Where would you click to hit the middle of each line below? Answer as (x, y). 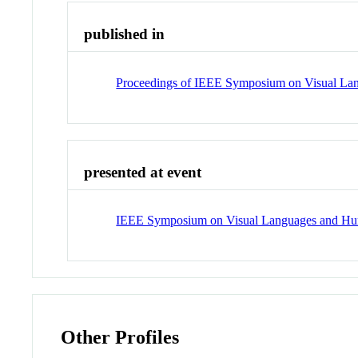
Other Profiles (120, 338)
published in (125, 34)
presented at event (143, 172)
